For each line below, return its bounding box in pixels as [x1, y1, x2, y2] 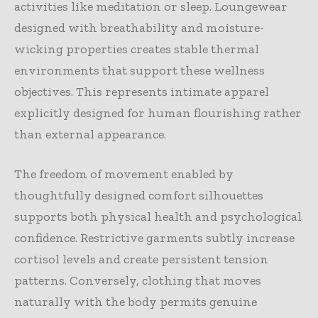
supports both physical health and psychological [14, 208, 302, 224]
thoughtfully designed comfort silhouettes [14, 187, 263, 203]
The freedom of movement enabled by [14, 165, 234, 182]
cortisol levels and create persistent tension [14, 251, 268, 267]
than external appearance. [14, 126, 166, 142]
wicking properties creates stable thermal [14, 40, 259, 57]
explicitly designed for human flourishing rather [14, 104, 302, 121]
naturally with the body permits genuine [14, 293, 257, 309]
